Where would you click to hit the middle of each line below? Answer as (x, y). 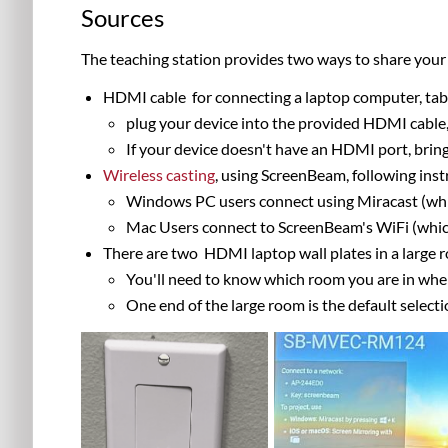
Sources (127, 17)
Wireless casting (159, 174)
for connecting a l (248, 96)
